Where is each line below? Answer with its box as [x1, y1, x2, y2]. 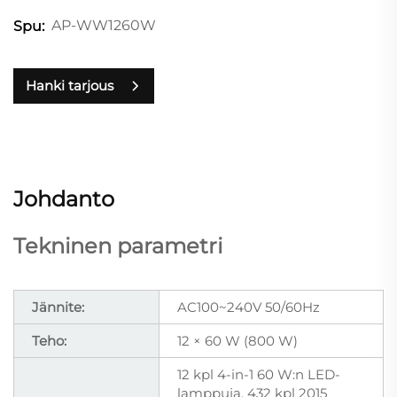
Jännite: [32, 298, 84, 315]
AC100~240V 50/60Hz [177, 298, 320, 315]
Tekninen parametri [13, 232, 222, 259]
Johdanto [13, 185, 114, 212]
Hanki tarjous [26, 77, 113, 95]
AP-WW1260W [51, 17, 156, 35]
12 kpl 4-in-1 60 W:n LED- [177, 365, 340, 383]
